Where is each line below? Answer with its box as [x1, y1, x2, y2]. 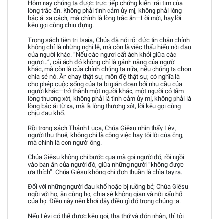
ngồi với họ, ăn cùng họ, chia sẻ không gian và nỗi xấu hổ [28, 190, 182, 197]
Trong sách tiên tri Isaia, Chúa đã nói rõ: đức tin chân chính [28, 36, 190, 44]
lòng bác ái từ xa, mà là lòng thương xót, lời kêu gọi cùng [28, 102, 181, 109]
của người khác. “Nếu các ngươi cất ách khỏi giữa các [28, 50, 176, 58]
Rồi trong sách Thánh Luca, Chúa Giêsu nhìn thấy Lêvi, [28, 124, 177, 131]
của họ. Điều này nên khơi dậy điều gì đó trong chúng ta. [28, 197, 181, 205]
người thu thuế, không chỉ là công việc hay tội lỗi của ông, [28, 131, 184, 139]
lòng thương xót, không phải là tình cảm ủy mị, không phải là [28, 94, 191, 102]
